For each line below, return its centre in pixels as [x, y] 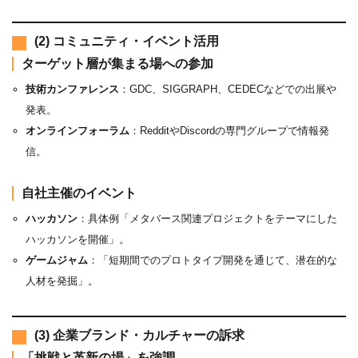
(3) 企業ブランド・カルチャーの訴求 [139, 335]
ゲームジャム [56, 260]
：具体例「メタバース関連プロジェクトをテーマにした [207, 218]
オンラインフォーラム [77, 130]
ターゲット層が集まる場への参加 [117, 63]
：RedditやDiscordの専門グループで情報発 [229, 130]
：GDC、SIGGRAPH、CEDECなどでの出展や [227, 89]
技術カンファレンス [72, 89]
